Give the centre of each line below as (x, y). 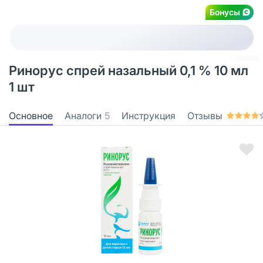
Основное (31, 115)
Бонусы (225, 12)
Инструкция (149, 115)
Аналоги (83, 115)
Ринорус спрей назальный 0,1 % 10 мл (129, 70)
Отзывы (205, 115)
